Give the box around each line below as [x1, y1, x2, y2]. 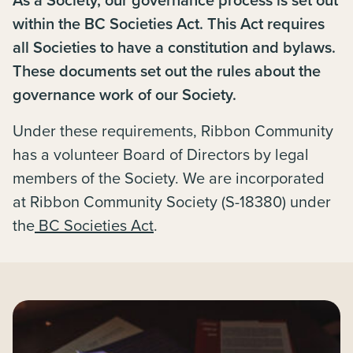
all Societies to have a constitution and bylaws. [13, 35, 336, 58]
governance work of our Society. [13, 83, 236, 106]
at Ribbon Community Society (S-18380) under [13, 190, 331, 213]
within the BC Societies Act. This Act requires [13, 12, 325, 35]
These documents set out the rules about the [13, 59, 321, 82]
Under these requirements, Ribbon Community [13, 119, 333, 142]
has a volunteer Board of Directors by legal [13, 143, 309, 165]
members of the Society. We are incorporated [13, 166, 325, 189]
